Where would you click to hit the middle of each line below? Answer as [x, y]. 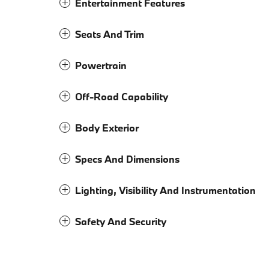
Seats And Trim [110, 34]
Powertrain [101, 65]
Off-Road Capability [122, 97]
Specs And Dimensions [127, 159]
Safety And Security [121, 222]
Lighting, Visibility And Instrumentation [165, 190]
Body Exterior [107, 128]
